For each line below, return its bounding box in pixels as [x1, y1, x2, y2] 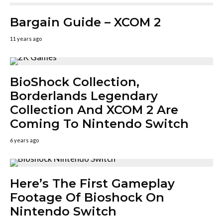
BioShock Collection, [10, 75, 139, 89]
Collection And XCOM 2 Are [10, 103, 178, 117]
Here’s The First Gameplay [10, 176, 175, 191]
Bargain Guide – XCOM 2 [10, 15, 161, 29]
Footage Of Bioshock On [10, 190, 164, 205]
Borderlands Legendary [10, 89, 158, 103]
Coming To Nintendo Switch [10, 116, 189, 131]
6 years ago [10, 137, 39, 143]
